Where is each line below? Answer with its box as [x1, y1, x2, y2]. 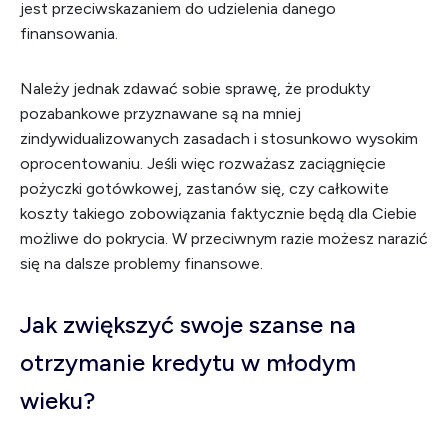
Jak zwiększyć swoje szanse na [20, 310, 356, 339]
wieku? [20, 386, 95, 415]
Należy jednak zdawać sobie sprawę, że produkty [20, 79, 370, 98]
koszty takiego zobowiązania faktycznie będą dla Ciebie [20, 204, 417, 223]
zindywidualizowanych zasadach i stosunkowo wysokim [20, 129, 418, 148]
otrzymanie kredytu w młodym [20, 348, 356, 377]
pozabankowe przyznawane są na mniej [20, 104, 301, 123]
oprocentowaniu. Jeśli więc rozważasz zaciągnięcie [20, 154, 386, 173]
